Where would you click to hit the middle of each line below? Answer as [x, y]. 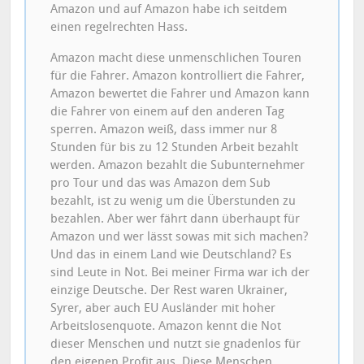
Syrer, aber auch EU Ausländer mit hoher [163, 308]
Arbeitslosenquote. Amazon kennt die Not [166, 325]
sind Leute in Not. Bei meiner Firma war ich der [180, 272]
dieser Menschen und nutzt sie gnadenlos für [176, 343]
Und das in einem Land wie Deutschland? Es [171, 254]
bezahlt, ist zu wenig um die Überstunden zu [173, 200]
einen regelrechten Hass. [119, 26]
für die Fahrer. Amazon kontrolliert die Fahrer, [178, 75]
